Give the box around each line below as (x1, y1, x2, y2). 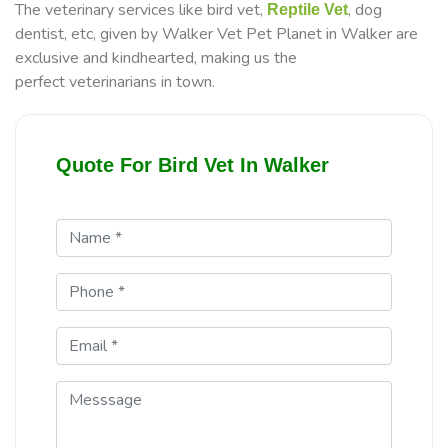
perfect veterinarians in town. (15, 71, 215, 94)
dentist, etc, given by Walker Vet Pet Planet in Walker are (15, 23, 418, 46)
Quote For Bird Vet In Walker (56, 154, 329, 177)
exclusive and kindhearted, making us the (15, 47, 297, 70)
